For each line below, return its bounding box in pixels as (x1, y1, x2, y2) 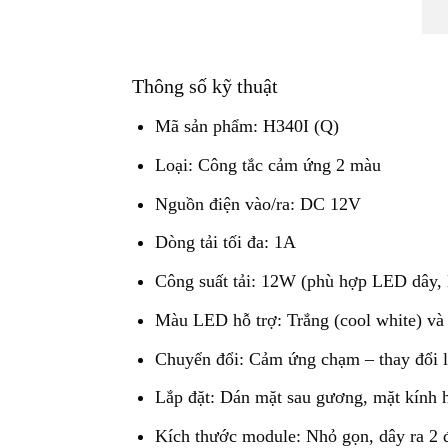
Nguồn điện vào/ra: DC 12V (155, 193, 362, 214)
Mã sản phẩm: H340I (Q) (155, 116, 340, 137)
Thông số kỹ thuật (132, 75, 278, 98)
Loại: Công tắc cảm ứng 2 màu (155, 154, 382, 175)
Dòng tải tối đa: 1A (155, 232, 297, 253)
